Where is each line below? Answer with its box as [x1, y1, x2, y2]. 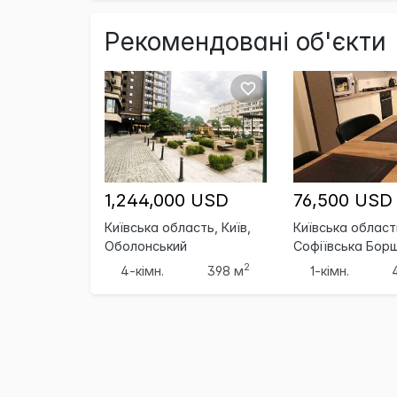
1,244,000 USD [105, 189, 229, 211]
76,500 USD [293, 189, 393, 211]
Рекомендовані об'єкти [105, 26, 386, 57]
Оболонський [105, 237, 187, 253]
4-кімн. [121, 262, 165, 278]
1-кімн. [309, 262, 349, 278]
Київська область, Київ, [105, 219, 251, 235]
